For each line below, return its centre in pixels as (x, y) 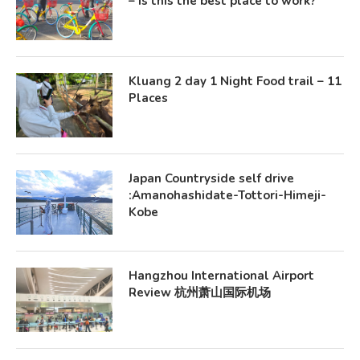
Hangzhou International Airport (221, 276)
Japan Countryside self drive (211, 178)
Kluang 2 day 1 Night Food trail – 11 (235, 81)
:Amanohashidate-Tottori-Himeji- (227, 195)
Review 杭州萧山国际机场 (200, 292)
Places (148, 98)
